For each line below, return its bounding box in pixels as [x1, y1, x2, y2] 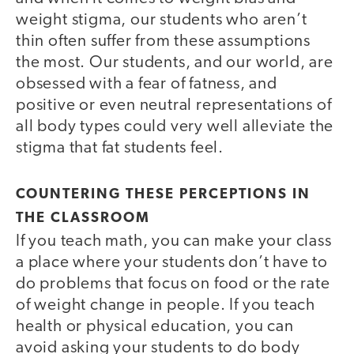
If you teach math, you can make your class [16, 233, 332, 250]
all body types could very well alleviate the [16, 118, 334, 135]
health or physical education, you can [16, 318, 294, 336]
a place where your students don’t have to [16, 254, 328, 272]
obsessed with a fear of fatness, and [16, 75, 277, 92]
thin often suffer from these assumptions [16, 32, 311, 50]
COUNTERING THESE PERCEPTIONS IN [16, 187, 311, 203]
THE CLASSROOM [16, 211, 150, 227]
